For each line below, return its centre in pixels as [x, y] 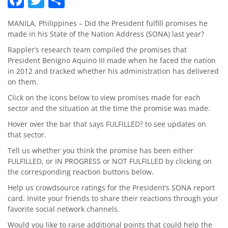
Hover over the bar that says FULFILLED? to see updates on [107, 124]
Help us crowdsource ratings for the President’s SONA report [111, 187]
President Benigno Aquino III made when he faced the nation [112, 60]
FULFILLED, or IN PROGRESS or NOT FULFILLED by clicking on [110, 161]
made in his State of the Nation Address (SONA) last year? [106, 34]
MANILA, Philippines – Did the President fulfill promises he [108, 23]
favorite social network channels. [64, 209]
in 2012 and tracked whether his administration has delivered [113, 71]
